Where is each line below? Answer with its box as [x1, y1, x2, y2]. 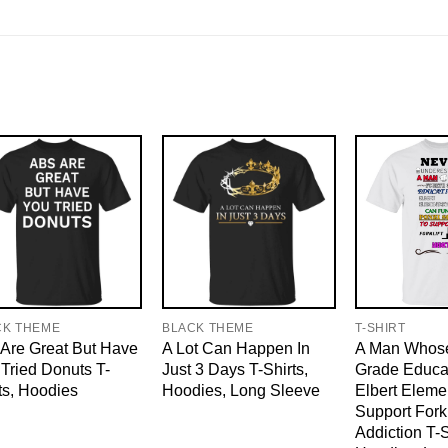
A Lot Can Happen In [161, 339, 310, 358]
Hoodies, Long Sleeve [161, 381, 320, 400]
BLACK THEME [161, 321, 254, 336]
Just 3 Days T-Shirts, [161, 360, 308, 379]
